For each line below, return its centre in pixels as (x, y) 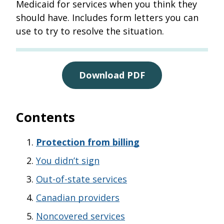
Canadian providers (78, 197)
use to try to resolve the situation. (90, 31)
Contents (45, 117)
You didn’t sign (68, 160)
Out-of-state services (81, 179)
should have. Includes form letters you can (107, 17)
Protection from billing (88, 142)
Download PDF (112, 75)
